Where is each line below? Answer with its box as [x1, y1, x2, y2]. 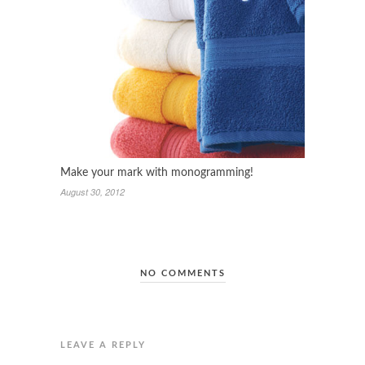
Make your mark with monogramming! [60, 166, 253, 178]
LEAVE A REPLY [60, 340, 146, 350]
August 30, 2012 [60, 185, 125, 198]
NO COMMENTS [139, 268, 226, 278]
